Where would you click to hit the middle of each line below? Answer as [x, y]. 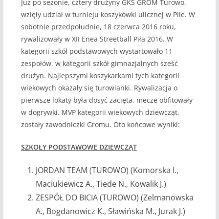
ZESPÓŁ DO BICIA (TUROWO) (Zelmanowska [114, 197]
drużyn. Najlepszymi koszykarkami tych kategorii [100, 75]
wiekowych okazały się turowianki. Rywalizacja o [99, 88]
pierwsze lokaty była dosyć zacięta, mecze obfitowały [107, 100]
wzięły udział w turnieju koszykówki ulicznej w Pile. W [108, 14]
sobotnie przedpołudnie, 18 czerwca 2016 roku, [98, 26]
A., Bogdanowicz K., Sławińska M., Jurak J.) [110, 211]
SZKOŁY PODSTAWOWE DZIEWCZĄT [79, 147]
